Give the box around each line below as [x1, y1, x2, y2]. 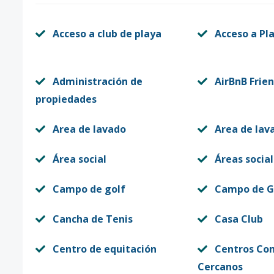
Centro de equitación [53, 242, 157, 256]
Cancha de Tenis [53, 212, 133, 226]
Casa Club [214, 212, 263, 226]
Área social [53, 152, 106, 166]
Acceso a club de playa [53, 27, 161, 40]
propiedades [35, 92, 97, 106]
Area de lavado [53, 122, 126, 136]
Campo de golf [53, 182, 125, 196]
